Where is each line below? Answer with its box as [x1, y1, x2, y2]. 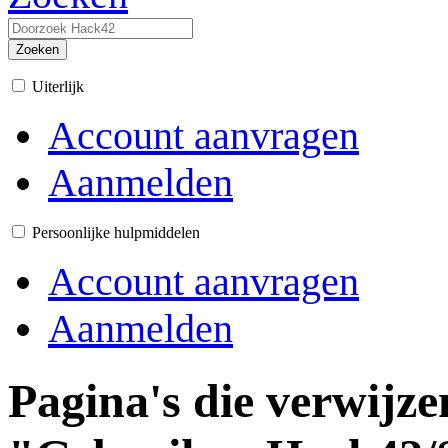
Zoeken [16, 42, 59, 57]
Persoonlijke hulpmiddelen [32, 224, 200, 241]
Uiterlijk [32, 78, 84, 95]
